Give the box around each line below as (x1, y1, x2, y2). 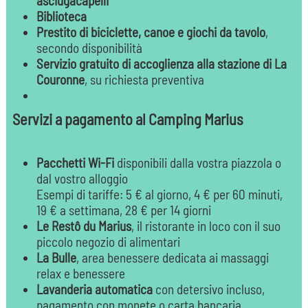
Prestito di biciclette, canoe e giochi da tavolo (36, 24, 265, 41)
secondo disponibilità (36, 40, 142, 56)
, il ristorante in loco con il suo (131, 218, 280, 234)
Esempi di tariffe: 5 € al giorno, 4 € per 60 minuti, (36, 186, 283, 203)
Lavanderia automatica (36, 281, 153, 298)
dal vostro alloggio (36, 170, 128, 187)
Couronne (36, 71, 85, 88)
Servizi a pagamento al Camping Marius (12, 110, 243, 129)
